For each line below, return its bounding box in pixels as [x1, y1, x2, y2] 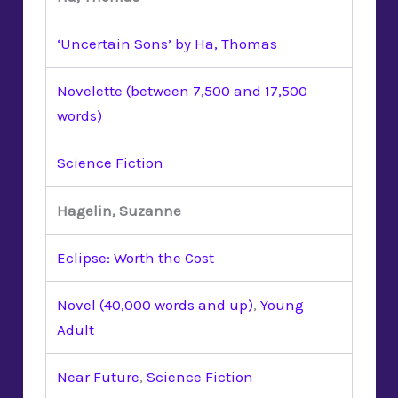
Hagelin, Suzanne [57, 201, 181, 219]
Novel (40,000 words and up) [57, 295, 253, 314]
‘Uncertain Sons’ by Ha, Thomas [57, 34, 277, 52]
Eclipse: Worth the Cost [57, 248, 214, 267]
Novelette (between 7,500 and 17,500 [57, 81, 307, 99]
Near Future [57, 367, 139, 386]
